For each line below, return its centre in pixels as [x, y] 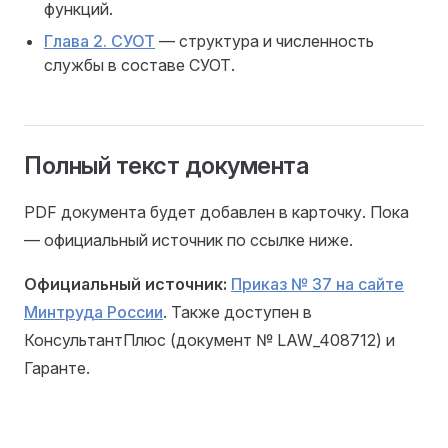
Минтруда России [93, 312]
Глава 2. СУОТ [99, 41]
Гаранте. [57, 368]
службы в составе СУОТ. [139, 65]
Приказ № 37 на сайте [317, 284]
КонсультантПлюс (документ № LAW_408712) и [209, 340]
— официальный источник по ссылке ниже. [188, 240]
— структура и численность [264, 41]
